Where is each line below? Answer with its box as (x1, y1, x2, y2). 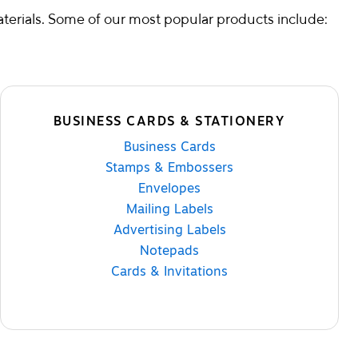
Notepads (140, 241, 199, 261)
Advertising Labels (113, 220, 226, 240)
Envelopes (138, 178, 201, 198)
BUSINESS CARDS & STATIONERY (53, 111, 286, 131)
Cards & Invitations (111, 261, 228, 281)
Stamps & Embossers (105, 157, 233, 177)
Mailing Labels (125, 199, 213, 219)
